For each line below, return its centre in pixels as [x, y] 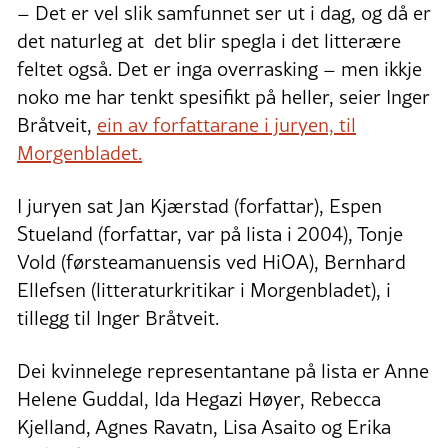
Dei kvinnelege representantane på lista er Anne [223, 370]
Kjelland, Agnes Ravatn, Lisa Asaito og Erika [204, 426]
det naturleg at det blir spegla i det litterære [209, 40]
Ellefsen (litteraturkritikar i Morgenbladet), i [204, 289]
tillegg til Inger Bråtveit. [118, 317]
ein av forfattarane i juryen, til [226, 124]
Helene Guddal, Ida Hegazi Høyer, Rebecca [199, 398]
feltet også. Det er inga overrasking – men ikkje [219, 68]
